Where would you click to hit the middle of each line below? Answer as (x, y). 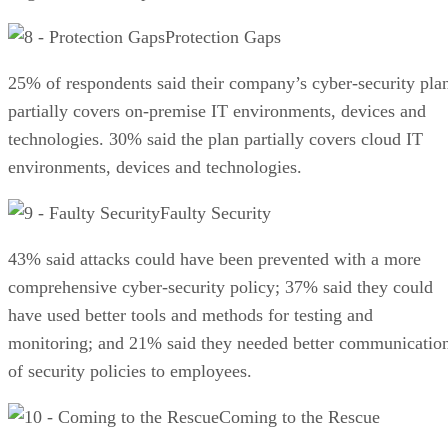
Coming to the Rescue (299, 416)
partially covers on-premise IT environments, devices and (217, 110)
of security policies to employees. (130, 370)
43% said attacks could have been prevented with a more (214, 258)
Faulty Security (215, 212)
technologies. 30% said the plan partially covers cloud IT (215, 138)
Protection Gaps (223, 36)
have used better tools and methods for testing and (190, 314)
